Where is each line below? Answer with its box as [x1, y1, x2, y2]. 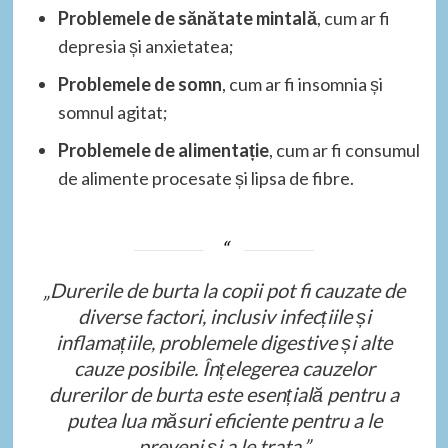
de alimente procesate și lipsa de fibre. [57, 166, 354, 189]
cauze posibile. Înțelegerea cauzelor [73, 355, 375, 380]
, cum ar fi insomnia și [221, 72, 383, 95]
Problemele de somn [57, 72, 222, 95]
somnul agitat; [57, 100, 168, 123]
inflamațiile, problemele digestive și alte [56, 329, 392, 354]
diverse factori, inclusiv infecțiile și [77, 303, 371, 328]
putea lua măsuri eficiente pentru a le [66, 407, 382, 432]
